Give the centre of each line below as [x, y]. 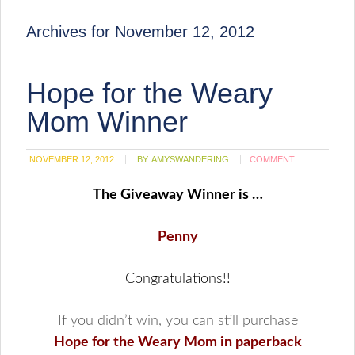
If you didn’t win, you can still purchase [177, 321]
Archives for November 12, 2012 [141, 32]
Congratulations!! [177, 279]
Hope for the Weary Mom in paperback [177, 342]
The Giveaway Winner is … [177, 195]
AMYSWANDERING [191, 159]
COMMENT [273, 159]
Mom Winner [107, 122]
